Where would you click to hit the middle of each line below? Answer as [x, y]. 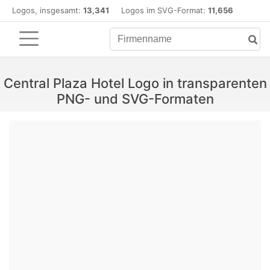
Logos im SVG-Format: [159, 10]
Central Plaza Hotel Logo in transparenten [135, 83]
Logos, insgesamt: [48, 10]
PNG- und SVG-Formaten [135, 99]
